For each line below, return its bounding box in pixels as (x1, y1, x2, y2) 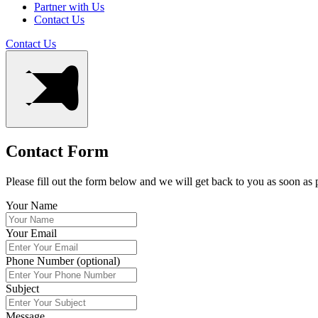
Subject (6, 282, 39, 295)
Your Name (6, 199, 57, 212)
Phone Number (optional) (6, 254, 120, 267)
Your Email (6, 226, 57, 239)
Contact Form (6, 141, 109, 160)
